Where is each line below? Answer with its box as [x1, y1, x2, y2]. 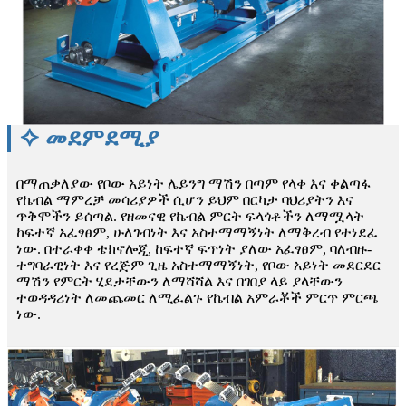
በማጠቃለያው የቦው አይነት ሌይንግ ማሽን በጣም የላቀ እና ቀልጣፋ [16, 176, 371, 192]
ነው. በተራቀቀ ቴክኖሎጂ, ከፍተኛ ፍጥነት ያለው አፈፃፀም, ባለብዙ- [16, 241, 372, 257]
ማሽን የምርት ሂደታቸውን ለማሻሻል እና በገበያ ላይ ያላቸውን [16, 274, 343, 290]
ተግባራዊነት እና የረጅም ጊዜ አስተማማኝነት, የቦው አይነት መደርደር [16, 257, 381, 274]
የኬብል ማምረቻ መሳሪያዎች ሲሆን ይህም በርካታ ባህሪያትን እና [16, 192, 353, 208]
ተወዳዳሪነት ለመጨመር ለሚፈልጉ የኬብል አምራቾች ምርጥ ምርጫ [16, 290, 379, 306]
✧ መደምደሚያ [20, 125, 159, 152]
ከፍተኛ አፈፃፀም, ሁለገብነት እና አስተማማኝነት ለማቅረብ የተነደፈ [16, 225, 378, 241]
